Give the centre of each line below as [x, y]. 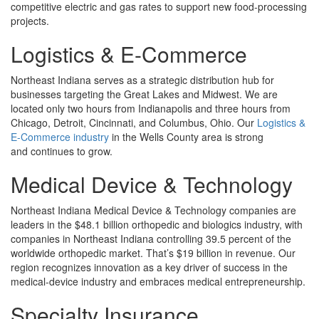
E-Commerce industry [60, 137]
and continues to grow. [63, 151]
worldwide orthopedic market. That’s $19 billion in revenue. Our [153, 253]
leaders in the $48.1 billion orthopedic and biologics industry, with [157, 225]
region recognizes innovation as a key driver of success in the [149, 267]
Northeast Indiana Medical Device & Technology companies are [153, 210]
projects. [30, 21]
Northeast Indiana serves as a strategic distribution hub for [142, 80]
